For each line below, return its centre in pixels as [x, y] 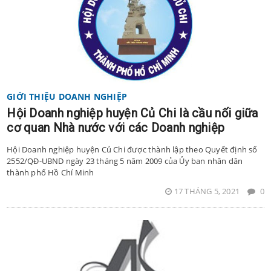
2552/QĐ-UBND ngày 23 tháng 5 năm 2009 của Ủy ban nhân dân [125, 161]
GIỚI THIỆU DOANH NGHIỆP [67, 97]
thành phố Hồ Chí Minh [51, 173]
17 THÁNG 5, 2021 [208, 191]
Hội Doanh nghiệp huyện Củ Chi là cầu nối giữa [132, 113]
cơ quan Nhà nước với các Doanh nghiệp [116, 128]
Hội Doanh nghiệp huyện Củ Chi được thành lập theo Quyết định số [132, 150]
